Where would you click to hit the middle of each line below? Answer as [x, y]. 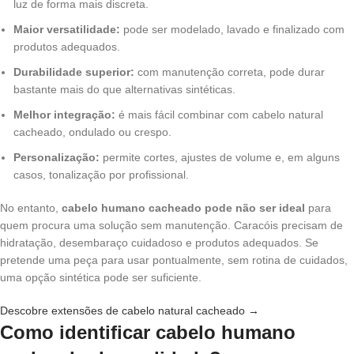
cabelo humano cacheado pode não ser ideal [183, 208]
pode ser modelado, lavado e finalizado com [232, 30]
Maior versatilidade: [67, 30]
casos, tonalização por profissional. [101, 175]
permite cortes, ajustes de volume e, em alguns [220, 158]
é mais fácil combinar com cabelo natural [219, 115]
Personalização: [56, 158]
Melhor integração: [64, 115]
